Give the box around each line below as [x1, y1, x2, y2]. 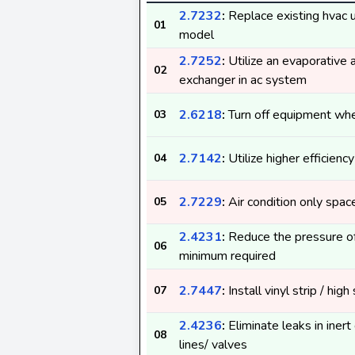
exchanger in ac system [179, 71, 307, 89]
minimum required [179, 247, 276, 265]
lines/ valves [179, 336, 247, 353]
